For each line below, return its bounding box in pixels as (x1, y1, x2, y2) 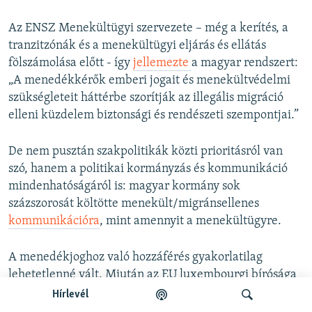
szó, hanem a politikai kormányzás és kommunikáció (8, 162, 288, 175)
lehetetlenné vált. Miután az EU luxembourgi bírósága (8, 267, 297, 281)
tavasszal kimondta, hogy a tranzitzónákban (8, 285, 242, 299)
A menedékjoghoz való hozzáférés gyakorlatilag (8, 250, 263, 264)
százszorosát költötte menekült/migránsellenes (8, 196, 259, 210)
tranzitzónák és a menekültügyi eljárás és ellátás (8, 38, 266, 52)
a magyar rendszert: (192, 56, 298, 70)
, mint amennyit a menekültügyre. (100, 214, 281, 228)
